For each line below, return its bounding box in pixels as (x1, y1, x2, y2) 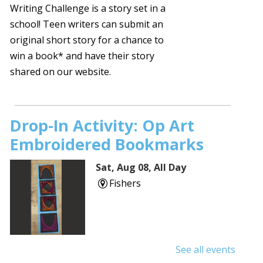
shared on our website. (10, 65, 112, 79)
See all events (175, 243, 235, 257)
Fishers (109, 177, 141, 190)
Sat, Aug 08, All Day (96, 161, 187, 174)
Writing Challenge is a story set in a (10, 2, 166, 15)
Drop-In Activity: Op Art (10, 114, 195, 137)
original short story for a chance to (10, 33, 164, 47)
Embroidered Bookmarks (10, 133, 204, 156)
